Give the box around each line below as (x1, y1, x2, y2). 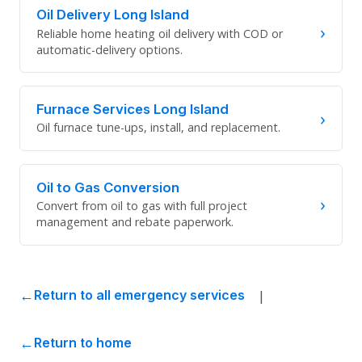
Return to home (34, 334, 132, 351)
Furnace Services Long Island (36, 100, 229, 117)
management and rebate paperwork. (36, 213, 234, 229)
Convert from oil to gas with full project (36, 197, 247, 213)
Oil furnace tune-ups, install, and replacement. (36, 120, 280, 136)
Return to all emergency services (34, 286, 245, 303)
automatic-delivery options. (36, 41, 183, 57)
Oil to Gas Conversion (36, 179, 179, 196)
